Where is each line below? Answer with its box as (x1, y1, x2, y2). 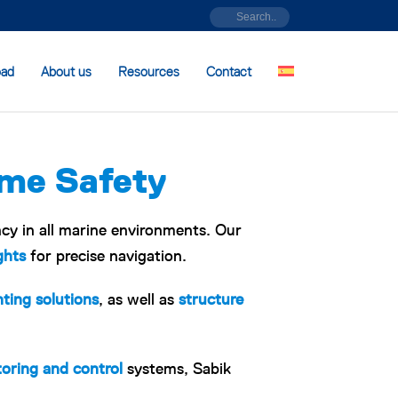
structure (179, 290, 243, 309)
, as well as (99, 290, 179, 309)
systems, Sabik (123, 359, 231, 378)
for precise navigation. (26, 246, 187, 266)
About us (41, 63, 92, 80)
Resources (118, 63, 179, 80)
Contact (206, 63, 251, 80)
